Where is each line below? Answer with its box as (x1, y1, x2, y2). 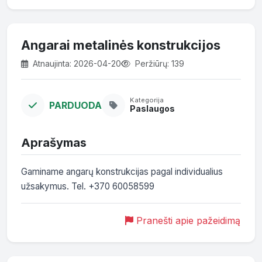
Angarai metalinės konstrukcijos (21, 37, 220, 53)
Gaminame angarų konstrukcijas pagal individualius (21, 166, 223, 177)
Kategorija (130, 96, 164, 105)
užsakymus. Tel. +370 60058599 (21, 180, 154, 192)
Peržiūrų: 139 (133, 58, 184, 68)
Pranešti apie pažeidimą (133, 215, 240, 227)
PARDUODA (49, 99, 102, 111)
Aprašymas (21, 135, 87, 150)
